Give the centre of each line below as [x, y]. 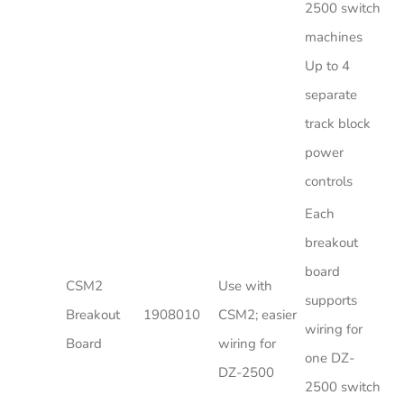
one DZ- [330, 358]
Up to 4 [327, 65]
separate [331, 94]
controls [329, 181]
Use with [245, 285]
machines [334, 37]
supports [331, 300]
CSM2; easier [257, 314]
